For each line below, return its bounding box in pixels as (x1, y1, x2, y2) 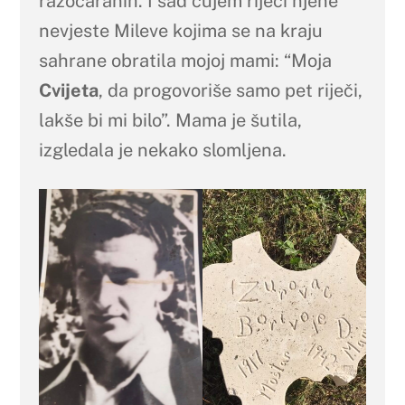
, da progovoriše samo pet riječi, (98, 80, 363, 102)
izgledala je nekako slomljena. (38, 139, 287, 162)
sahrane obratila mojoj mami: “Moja (38, 50, 332, 72)
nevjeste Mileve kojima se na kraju (38, 20, 323, 42)
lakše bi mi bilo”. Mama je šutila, (38, 109, 302, 132)
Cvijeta (38, 80, 99, 102)
